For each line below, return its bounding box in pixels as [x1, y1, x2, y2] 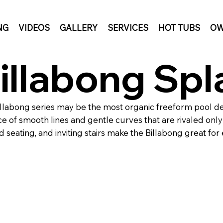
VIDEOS [18, 22, 50, 33]
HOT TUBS [158, 22, 200, 33]
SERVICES [107, 22, 148, 33]
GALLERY [59, 22, 98, 33]
